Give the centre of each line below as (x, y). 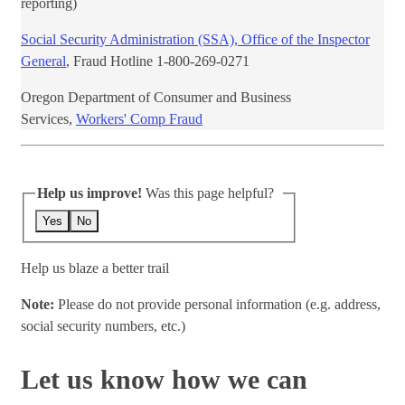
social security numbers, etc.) (103, 325)
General (43, 61)
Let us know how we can (164, 380)
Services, (48, 119)
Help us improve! (89, 193)
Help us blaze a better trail (95, 268)
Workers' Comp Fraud (139, 119)
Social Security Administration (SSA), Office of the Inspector (195, 39)
